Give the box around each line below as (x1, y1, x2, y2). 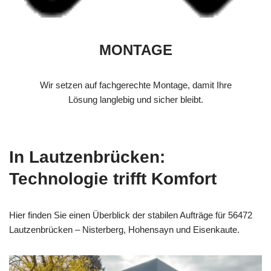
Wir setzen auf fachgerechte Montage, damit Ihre (39, 80, 232, 91)
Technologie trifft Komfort (9, 169, 217, 189)
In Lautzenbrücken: (9, 148, 165, 167)
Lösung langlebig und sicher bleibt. (68, 94, 203, 105)
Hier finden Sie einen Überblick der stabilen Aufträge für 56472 (9, 210, 252, 221)
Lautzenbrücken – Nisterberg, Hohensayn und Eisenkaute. (9, 224, 240, 235)
